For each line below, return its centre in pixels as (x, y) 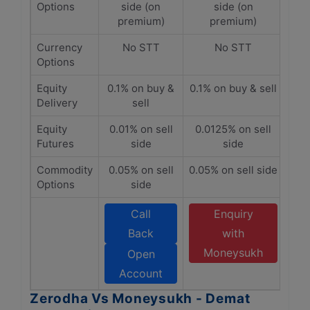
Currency (60, 47)
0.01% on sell (141, 129)
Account (141, 273)
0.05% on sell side (233, 170)
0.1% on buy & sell (233, 88)
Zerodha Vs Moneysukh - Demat (140, 299)
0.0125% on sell (233, 129)
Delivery (57, 103)
